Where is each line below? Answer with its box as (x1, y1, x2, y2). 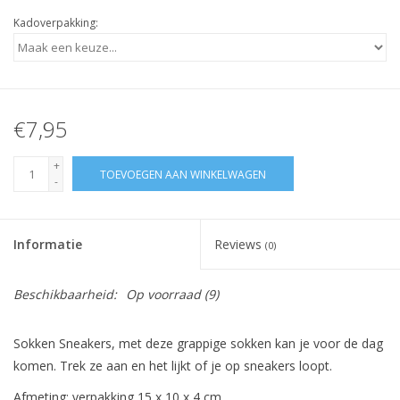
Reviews (214, 236, 265, 254)
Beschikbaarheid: (13, 286, 117, 304)
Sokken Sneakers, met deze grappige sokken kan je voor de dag (13, 335, 383, 353)
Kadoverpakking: (13, 15, 98, 31)
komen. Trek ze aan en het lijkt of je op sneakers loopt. (13, 357, 332, 375)
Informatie (13, 236, 82, 254)
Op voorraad (126, 286, 201, 304)
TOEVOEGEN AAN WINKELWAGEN (100, 167, 266, 183)
